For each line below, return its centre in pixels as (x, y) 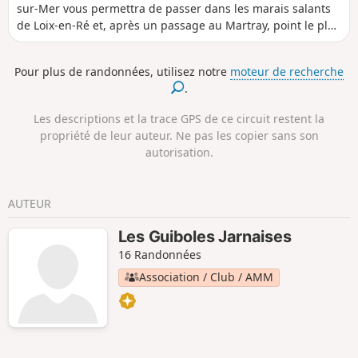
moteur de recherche (287, 71)
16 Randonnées (159, 255)
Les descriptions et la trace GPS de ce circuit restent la (179, 119)
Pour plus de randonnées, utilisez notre (122, 71)
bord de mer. (51, 59)
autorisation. (179, 153)
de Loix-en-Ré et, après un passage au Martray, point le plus (179, 26)
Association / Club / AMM (206, 277)
